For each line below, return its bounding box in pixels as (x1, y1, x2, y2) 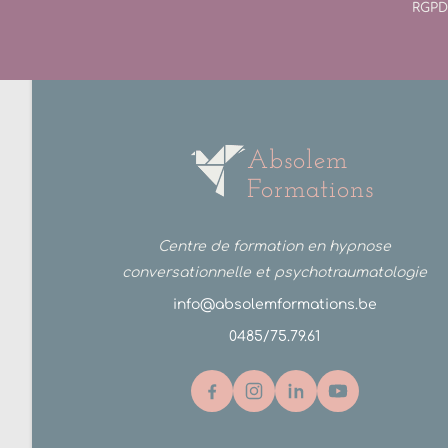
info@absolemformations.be (172, 297, 377, 313)
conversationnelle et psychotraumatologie (122, 265, 428, 281)
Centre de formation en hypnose (158, 239, 392, 255)
